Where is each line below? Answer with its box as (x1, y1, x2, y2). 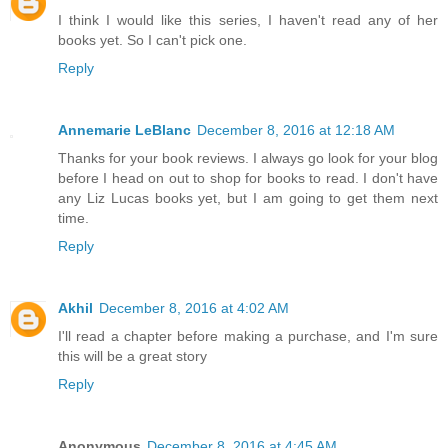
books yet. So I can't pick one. (58, 31, 247, 48)
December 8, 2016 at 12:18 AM (197, 121, 395, 138)
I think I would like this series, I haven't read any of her (58, 11, 438, 28)
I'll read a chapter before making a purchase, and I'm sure (58, 327, 438, 344)
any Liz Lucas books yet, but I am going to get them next (58, 189, 438, 206)
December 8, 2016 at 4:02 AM (99, 299, 289, 316)
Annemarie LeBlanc (58, 121, 191, 138)
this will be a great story (58, 347, 207, 364)
